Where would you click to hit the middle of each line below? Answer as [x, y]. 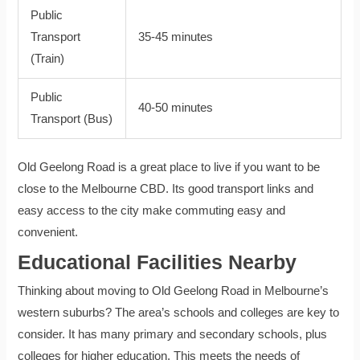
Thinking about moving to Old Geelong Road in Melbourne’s [174, 291]
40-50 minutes [176, 108]
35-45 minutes [176, 37]
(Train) [48, 59]
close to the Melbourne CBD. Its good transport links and [166, 189]
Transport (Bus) [72, 119]
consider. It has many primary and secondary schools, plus [173, 335]
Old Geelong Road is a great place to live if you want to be [169, 168]
